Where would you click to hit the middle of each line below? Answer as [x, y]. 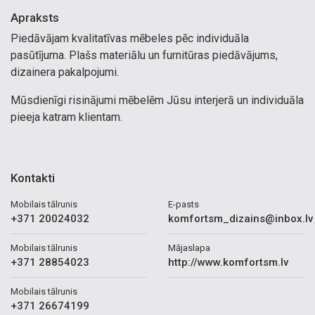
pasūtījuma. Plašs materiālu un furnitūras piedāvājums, [144, 55]
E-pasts [184, 204]
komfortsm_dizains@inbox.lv [240, 219]
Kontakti [33, 178]
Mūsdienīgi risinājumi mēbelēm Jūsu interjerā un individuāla [157, 100]
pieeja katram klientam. [66, 117]
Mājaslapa [189, 248]
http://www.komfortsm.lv [228, 262]
